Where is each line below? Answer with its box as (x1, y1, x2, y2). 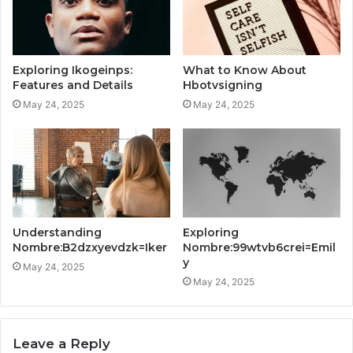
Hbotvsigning (183, 78, 262, 93)
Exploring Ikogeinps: (13, 63, 132, 78)
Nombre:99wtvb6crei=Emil (183, 240, 336, 255)
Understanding (13, 225, 102, 240)
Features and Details (13, 78, 133, 93)
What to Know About (183, 63, 307, 78)
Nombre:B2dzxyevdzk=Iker (13, 240, 167, 255)
